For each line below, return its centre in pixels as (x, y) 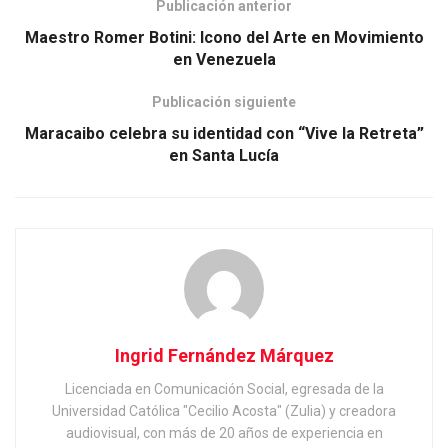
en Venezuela (224, 59)
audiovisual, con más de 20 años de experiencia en (224, 432)
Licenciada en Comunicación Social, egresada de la (224, 388)
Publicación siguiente (224, 101)
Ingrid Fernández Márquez (224, 355)
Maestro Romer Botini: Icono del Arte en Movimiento (224, 37)
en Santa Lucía (224, 155)
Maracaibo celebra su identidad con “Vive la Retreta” (224, 133)
